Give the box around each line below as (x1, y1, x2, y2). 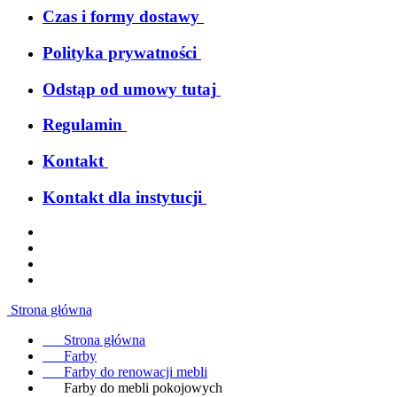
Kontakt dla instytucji (43, 187, 202, 206)
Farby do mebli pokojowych (64, 379, 222, 395)
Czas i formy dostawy (43, 7, 199, 27)
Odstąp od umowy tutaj (43, 79, 216, 98)
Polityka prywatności (43, 43, 197, 63)
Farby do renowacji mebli (64, 363, 207, 379)
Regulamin (43, 115, 122, 135)
